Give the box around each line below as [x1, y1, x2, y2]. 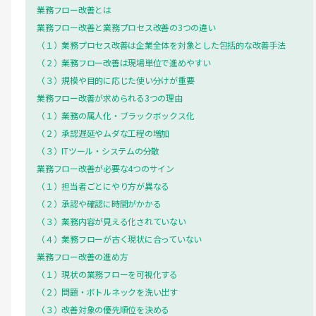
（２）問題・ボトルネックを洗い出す [37, 285, 178, 298]
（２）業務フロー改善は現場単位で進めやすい [37, 56, 211, 68]
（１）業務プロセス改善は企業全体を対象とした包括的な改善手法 [37, 38, 286, 51]
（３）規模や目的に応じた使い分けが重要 [37, 73, 195, 86]
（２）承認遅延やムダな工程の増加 [37, 126, 170, 139]
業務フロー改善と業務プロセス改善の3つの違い [37, 20, 216, 33]
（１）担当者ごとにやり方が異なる [37, 179, 170, 192]
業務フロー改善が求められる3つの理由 [37, 91, 183, 104]
